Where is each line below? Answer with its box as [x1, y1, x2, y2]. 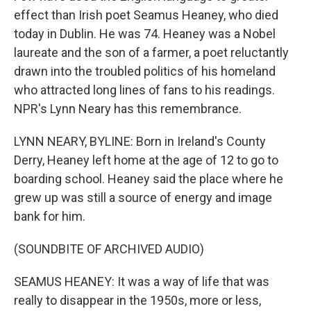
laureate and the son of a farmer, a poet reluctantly [14, 45, 289, 60]
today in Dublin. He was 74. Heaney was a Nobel [14, 26, 276, 41]
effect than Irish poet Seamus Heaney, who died [14, 8, 278, 22]
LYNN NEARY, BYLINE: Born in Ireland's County [14, 134, 266, 149]
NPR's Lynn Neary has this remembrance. [14, 101, 242, 116]
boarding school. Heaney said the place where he [14, 171, 283, 186]
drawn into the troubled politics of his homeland [14, 64, 276, 78]
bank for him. [14, 209, 85, 224]
